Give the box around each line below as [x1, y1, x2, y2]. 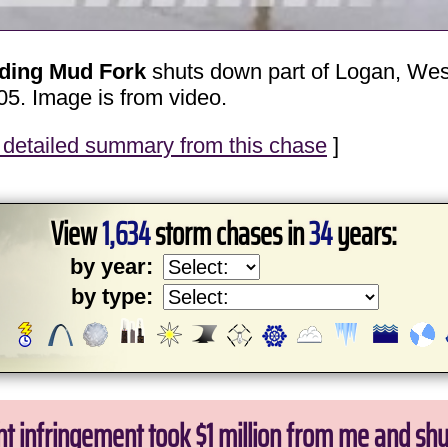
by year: [70, 253, 153, 279]
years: [332, 208, 397, 259]
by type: [71, 283, 153, 309]
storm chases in [150, 208, 309, 259]
